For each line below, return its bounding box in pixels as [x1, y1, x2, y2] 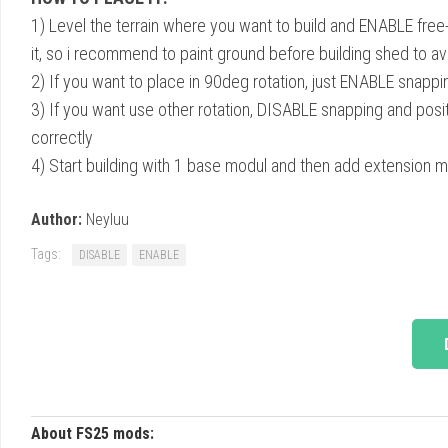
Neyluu [82, 209, 129, 229]
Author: [31, 209, 82, 229]
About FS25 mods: [31, 423, 154, 443]
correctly [31, 126, 93, 148]
